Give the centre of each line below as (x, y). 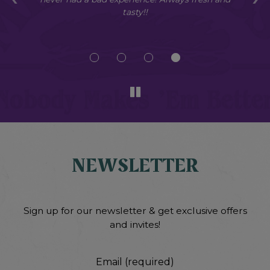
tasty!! (135, 12)
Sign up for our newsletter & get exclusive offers (135, 210)
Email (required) (135, 262)
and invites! (135, 224)
